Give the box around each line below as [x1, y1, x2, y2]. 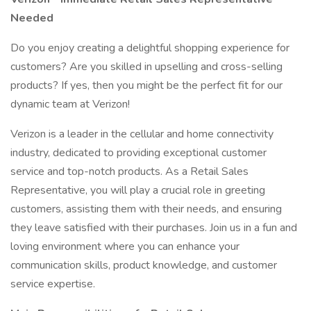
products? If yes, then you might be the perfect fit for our [10, 78, 283, 93]
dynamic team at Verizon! [10, 96, 130, 112]
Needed [10, 10, 53, 26]
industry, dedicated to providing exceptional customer [10, 145, 267, 160]
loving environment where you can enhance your [10, 239, 239, 254]
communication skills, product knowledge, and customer [10, 258, 277, 273]
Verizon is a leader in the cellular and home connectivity [10, 126, 274, 142]
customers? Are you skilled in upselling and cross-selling [10, 59, 283, 74]
